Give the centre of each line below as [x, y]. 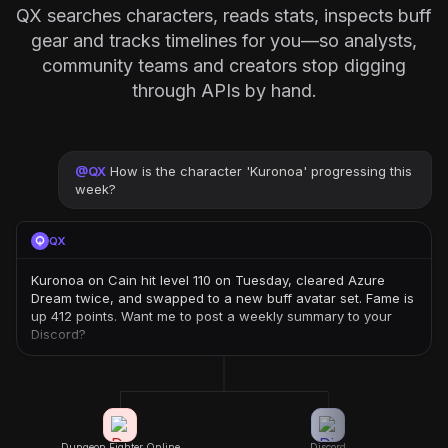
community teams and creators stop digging [224, 65]
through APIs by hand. [224, 90]
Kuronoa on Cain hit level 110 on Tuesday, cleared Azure [208, 280]
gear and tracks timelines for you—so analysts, [224, 40]
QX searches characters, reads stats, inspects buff [224, 15]
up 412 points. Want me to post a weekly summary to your [211, 316]
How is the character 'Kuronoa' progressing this [260, 171]
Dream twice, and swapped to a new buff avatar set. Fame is [222, 298]
